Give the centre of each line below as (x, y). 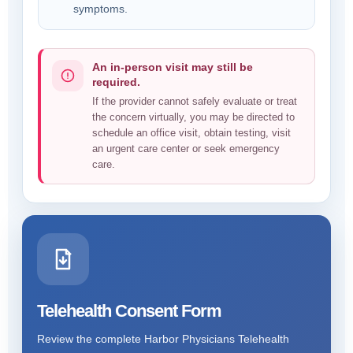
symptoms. (100, 9)
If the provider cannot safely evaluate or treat (195, 101)
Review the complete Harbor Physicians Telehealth (163, 339)
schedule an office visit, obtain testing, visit (191, 133)
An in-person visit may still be (173, 67)
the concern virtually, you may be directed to (193, 117)
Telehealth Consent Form (129, 311)
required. (116, 82)
